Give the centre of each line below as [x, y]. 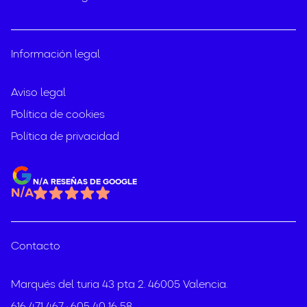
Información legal [56, 55]
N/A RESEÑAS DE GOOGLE [85, 183]
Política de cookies [58, 115]
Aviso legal [38, 94]
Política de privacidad [65, 137]
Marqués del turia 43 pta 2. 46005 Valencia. [119, 285]
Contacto [36, 247]
